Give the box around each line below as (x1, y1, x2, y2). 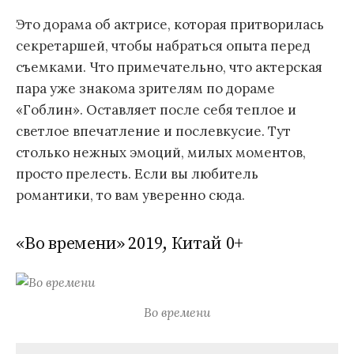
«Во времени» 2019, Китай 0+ (16, 232, 244, 254)
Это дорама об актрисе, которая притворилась (16, 16, 324, 34)
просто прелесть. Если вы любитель (16, 165, 258, 183)
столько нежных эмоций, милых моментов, (16, 144, 306, 162)
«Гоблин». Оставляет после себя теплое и (16, 101, 296, 119)
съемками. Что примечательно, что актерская (16, 58, 322, 77)
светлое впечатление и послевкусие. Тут (16, 122, 291, 141)
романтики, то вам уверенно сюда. (16, 186, 245, 205)
